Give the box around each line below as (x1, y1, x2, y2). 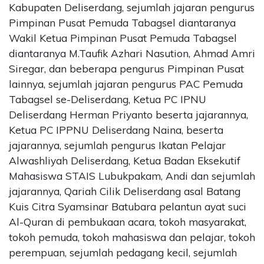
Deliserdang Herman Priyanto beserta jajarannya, (9, 108, 248, 121)
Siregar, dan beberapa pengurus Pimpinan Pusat (9, 62, 244, 75)
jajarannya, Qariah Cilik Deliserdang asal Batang (9, 184, 240, 197)
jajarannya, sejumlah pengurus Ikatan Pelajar (9, 138, 226, 151)
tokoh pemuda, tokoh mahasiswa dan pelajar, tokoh (9, 230, 255, 243)
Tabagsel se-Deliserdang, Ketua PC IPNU (9, 93, 206, 105)
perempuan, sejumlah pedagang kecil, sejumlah (9, 246, 237, 259)
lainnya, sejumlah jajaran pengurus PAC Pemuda (9, 77, 243, 90)
